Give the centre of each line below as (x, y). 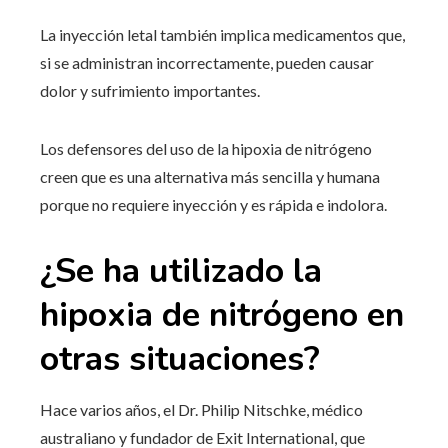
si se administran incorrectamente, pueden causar (207, 62)
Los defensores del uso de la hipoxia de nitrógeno (206, 148)
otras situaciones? (180, 358)
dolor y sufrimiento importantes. (150, 90)
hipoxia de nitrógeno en (222, 314)
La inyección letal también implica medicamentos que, (222, 34)
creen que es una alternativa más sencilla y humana (210, 176)
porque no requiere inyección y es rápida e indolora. (213, 204)
